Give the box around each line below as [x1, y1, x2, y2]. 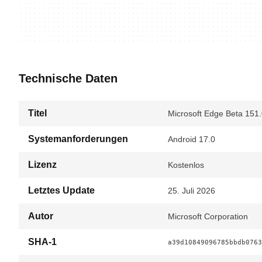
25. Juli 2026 [168, 186, 215, 195]
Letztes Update [28, 185, 95, 195]
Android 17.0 [168, 135, 215, 144]
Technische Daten [19, 72, 118, 85]
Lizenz [28, 160, 57, 170]
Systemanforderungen [28, 134, 128, 144]
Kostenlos [168, 160, 204, 170]
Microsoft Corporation [168, 212, 248, 221]
